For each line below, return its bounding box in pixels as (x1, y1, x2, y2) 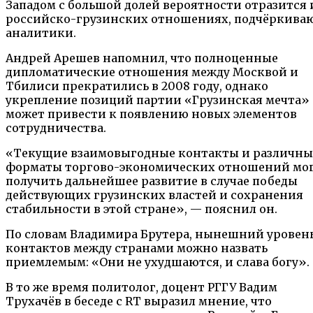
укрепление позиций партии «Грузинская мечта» (6, 93, 310, 108)
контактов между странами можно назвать (6, 241, 268, 256)
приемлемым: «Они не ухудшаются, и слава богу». (6, 255, 310, 270)
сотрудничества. (6, 121, 106, 136)
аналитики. (6, 26, 76, 41)
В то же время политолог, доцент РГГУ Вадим (6, 280, 277, 295)
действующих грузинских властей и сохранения (6, 188, 303, 203)
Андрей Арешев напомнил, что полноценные (6, 51, 278, 66)
